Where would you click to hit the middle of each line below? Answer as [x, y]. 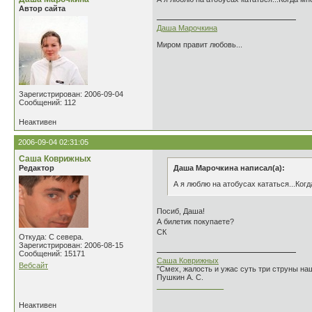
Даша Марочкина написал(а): [229, 168]
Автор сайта [42, 8]
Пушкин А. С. [180, 277]
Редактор [37, 168]
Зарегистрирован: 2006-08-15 [71, 245]
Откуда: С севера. [51, 237]
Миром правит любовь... [200, 45]
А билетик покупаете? [195, 221]
